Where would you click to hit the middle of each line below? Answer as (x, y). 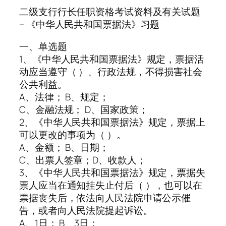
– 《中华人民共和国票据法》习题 (90, 24)
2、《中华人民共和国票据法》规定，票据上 (112, 122)
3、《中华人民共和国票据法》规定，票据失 (112, 172)
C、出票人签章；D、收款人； (83, 160)
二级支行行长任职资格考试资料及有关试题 (110, 12)
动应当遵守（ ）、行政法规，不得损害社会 (111, 71)
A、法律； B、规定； (64, 97)
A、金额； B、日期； (64, 147)
